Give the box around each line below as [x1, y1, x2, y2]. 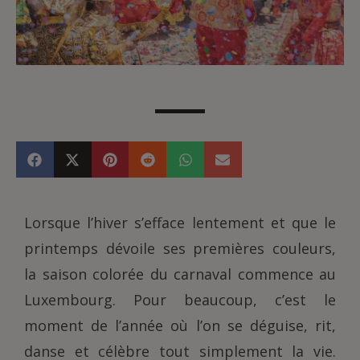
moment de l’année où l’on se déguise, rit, [24, 316, 336, 335]
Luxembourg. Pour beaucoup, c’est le [24, 290, 336, 309]
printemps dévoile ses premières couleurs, [24, 239, 336, 258]
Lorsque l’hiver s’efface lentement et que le [24, 213, 336, 232]
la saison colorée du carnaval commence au [24, 264, 336, 284]
